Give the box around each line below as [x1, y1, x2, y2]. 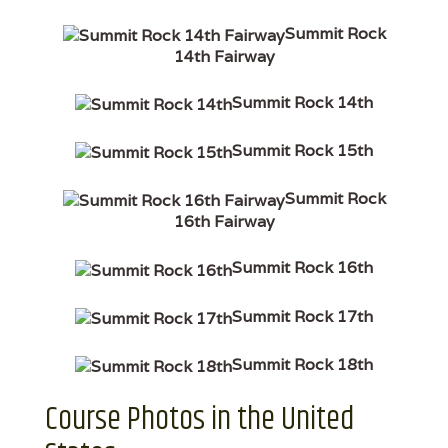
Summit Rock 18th [232, 353, 373, 375]
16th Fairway [173, 211, 275, 233]
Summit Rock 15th [232, 140, 373, 162]
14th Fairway [173, 46, 275, 68]
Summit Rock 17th [232, 305, 373, 327]
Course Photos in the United [45, 394, 354, 444]
